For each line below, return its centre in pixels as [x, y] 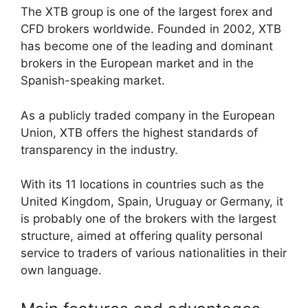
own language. [61, 270]
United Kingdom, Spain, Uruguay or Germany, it [152, 201]
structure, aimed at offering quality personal [142, 236]
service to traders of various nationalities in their [154, 253]
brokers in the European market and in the [137, 63]
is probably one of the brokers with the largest [148, 219]
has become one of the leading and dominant [147, 46]
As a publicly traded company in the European [148, 115]
